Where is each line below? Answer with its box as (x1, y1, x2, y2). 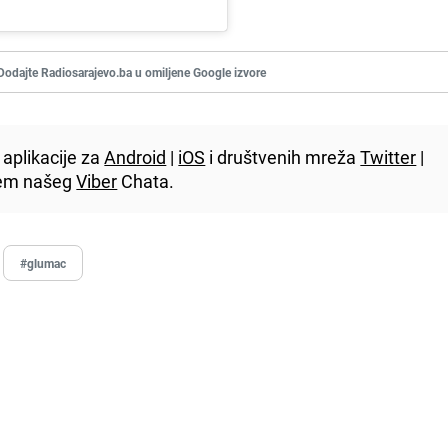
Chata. (117, 169, 175, 194)
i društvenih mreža (205, 145, 361, 170)
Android (104, 145, 167, 170)
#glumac (20, 255, 67, 272)
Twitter (360, 145, 417, 170)
